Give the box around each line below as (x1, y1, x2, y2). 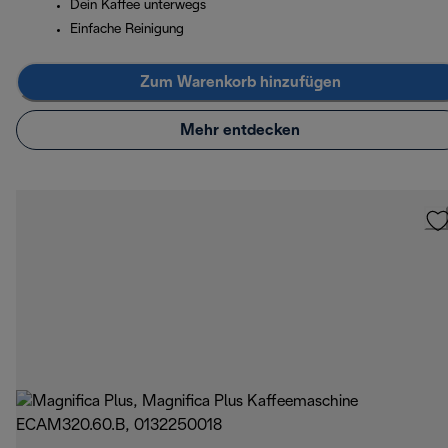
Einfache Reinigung (70, 23, 184, 37)
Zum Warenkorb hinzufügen (139, 74, 341, 90)
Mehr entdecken (180, 122, 300, 138)
